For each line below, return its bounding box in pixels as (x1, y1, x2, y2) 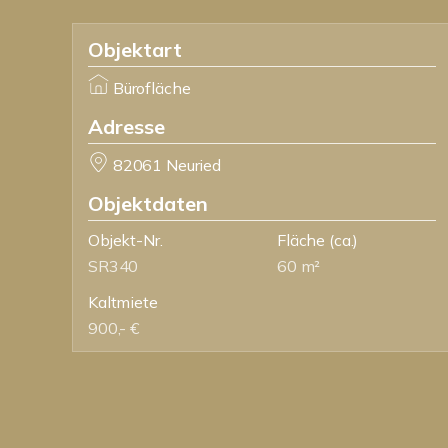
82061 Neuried (112, 155, 221, 175)
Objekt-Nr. (88, 230, 163, 250)
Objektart (88, 37, 182, 62)
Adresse (88, 114, 165, 139)
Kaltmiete (88, 292, 158, 312)
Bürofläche (112, 78, 191, 98)
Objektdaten (88, 191, 208, 216)
